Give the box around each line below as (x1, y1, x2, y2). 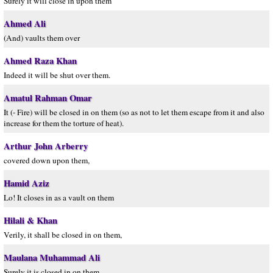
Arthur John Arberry (4, 140, 88, 152)
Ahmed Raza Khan (4, 54, 77, 67)
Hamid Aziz (4, 177, 49, 190)
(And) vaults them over (4, 32, 80, 43)
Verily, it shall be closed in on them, (4, 229, 122, 240)
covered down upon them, (4, 155, 90, 166)
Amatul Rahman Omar (4, 91, 92, 104)
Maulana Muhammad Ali (4, 251, 100, 264)
